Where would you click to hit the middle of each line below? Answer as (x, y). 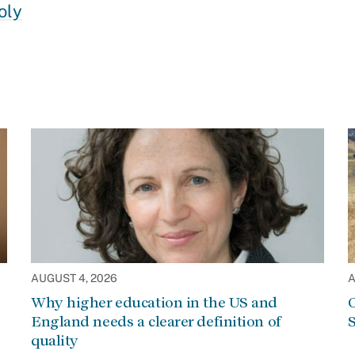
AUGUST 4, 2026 (74, 278)
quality (55, 340)
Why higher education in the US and (155, 302)
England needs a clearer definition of (156, 321)
